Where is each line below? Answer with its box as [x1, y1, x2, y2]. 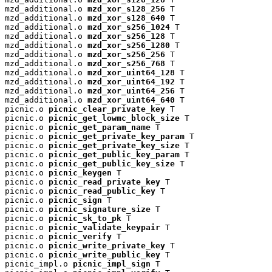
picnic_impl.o [5, 259, 73, 268]
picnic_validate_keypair [49, 222, 160, 232]
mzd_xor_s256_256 [87, 49, 165, 59]
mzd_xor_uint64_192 [87, 76, 175, 86]
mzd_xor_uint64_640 [87, 95, 175, 104]
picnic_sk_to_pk [49, 213, 121, 223]
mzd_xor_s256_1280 [87, 40, 170, 50]
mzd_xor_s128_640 [87, 13, 165, 22]
